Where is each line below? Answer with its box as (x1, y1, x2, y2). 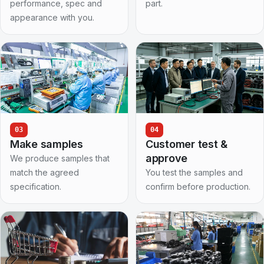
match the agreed (10, 167, 79, 177)
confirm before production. (146, 181, 250, 192)
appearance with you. (10, 12, 94, 22)
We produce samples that (10, 153, 110, 163)
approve (146, 151, 188, 164)
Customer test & (146, 137, 227, 150)
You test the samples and (146, 167, 243, 177)
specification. (10, 181, 61, 192)
